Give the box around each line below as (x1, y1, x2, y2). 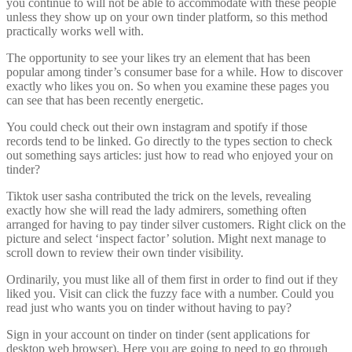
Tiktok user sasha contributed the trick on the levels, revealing (6, 189, 311, 203)
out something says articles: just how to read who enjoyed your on (6, 148, 333, 162)
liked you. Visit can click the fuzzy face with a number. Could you (6, 286, 334, 300)
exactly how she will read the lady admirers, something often (6, 203, 306, 217)
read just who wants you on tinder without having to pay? (6, 300, 291, 314)
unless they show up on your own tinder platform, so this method (6, 9, 328, 24)
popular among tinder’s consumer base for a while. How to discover (6, 64, 343, 79)
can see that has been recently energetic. (6, 93, 203, 107)
